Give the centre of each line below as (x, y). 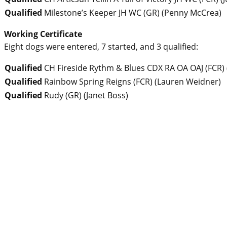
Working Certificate (43, 34)
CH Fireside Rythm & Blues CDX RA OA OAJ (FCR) (134, 68)
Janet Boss (106, 96)
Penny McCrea (192, 13)
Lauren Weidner (188, 82)
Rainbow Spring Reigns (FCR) (98, 82)
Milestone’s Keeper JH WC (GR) (102, 13)
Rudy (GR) (63, 96)
